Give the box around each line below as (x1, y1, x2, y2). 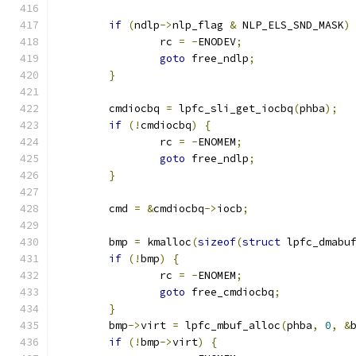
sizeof (198, 235, 236, 249)
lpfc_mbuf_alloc (179, 319, 281, 332)
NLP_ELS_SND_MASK (236, 18, 344, 32)
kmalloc (141, 235, 192, 249)
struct (242, 235, 281, 249)
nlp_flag (172, 18, 230, 32)
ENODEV (198, 35, 236, 48)
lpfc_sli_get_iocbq (172, 102, 293, 115)
